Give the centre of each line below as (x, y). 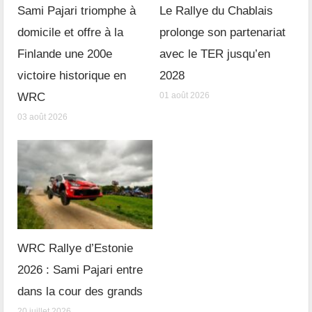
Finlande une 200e (65, 54)
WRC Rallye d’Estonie (76, 248)
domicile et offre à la (71, 33)
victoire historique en (72, 76)
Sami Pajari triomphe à (77, 11)
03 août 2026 (43, 117)
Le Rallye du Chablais (216, 11)
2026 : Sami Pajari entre (80, 270)
